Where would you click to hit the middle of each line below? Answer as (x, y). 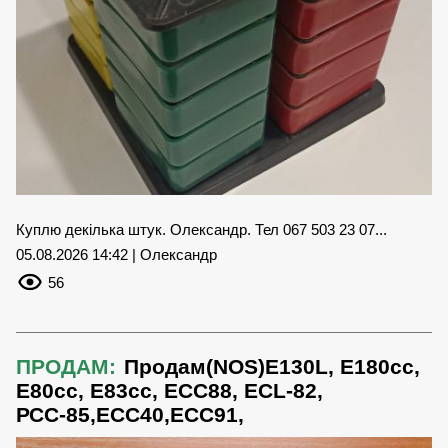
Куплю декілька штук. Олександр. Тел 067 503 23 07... (201, 229)
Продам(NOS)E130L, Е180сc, (272, 366)
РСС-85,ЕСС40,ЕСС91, (130, 414)
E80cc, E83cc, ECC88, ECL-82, (169, 390)
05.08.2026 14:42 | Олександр (116, 254)
